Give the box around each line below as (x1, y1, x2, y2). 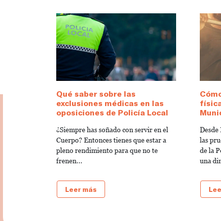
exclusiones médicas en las (56, 98, 164, 108)
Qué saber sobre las (56, 88, 136, 98)
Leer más (65, 184, 97, 193)
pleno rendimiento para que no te (56, 146, 158, 154)
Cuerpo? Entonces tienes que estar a (56, 136, 166, 144)
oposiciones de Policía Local (56, 107, 168, 117)
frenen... (56, 156, 82, 165)
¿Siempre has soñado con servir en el (56, 125, 168, 134)
